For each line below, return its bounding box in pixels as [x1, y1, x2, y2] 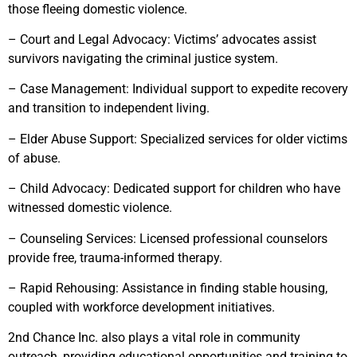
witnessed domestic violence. [8, 200, 172, 216]
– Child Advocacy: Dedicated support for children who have [8, 181, 340, 197]
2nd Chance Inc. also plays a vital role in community [8, 330, 300, 346]
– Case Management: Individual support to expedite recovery [8, 81, 348, 97]
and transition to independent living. [8, 100, 210, 116]
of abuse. [8, 150, 61, 166]
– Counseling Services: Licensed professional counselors [8, 230, 328, 246]
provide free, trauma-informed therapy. [8, 249, 222, 265]
